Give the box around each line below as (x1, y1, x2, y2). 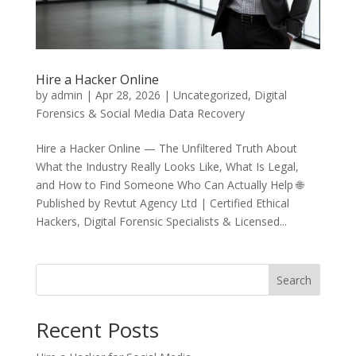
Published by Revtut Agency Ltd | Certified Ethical (35, 195, 289, 211)
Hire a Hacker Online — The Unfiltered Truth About (35, 141, 297, 157)
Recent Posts (35, 315, 159, 345)
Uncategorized (172, 87, 248, 103)
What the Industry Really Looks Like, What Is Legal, (35, 159, 299, 175)
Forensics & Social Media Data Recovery (35, 106, 245, 122)
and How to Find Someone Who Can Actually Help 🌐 (35, 177, 304, 193)
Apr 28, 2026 (95, 87, 161, 103)
